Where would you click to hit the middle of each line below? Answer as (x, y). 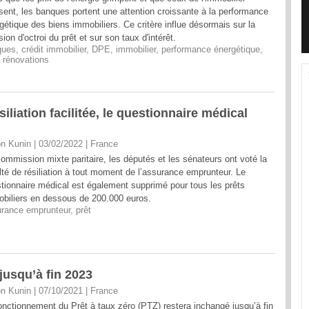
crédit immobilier (54, 50)
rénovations (26, 60)
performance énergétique (211, 50)
